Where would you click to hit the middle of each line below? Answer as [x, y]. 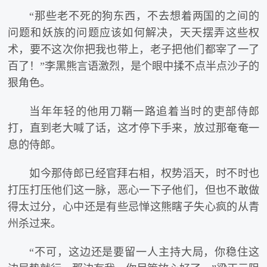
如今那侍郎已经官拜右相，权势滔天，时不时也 [145, 173]
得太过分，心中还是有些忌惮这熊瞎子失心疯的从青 [133, 207]
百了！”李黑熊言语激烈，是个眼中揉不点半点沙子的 [133, 66]
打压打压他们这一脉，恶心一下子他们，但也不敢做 [133, 190]
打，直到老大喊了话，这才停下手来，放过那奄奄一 [133, 128]
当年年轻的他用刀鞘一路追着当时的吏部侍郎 [145, 111]
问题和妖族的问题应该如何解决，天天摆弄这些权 [133, 32]
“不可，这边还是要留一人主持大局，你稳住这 [145, 252]
